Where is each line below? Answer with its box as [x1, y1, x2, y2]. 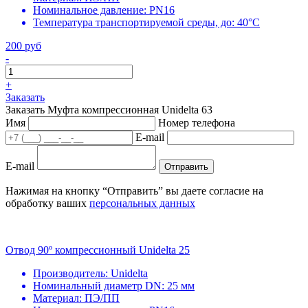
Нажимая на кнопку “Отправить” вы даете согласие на [5, 184, 263, 197]
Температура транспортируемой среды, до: [33, 16, 234, 28]
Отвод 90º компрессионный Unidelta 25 [5, 243, 190, 256]
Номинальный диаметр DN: [33, 279, 164, 291]
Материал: [33, 291, 82, 304]
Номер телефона [158, 116, 235, 129]
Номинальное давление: [33, 3, 146, 16]
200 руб [5, 39, 41, 52]
